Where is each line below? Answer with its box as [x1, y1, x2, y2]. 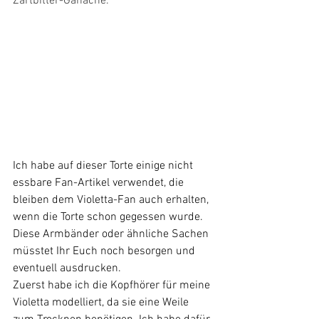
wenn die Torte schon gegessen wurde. [13, 209, 206, 224]
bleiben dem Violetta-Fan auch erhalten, [13, 192, 211, 207]
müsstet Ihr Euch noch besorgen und [13, 244, 198, 258]
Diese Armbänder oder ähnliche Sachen [13, 226, 211, 241]
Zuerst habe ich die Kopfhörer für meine [13, 278, 213, 293]
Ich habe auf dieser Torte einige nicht [13, 158, 196, 173]
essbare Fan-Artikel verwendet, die [13, 175, 187, 190]
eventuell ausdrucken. [13, 261, 121, 276]
